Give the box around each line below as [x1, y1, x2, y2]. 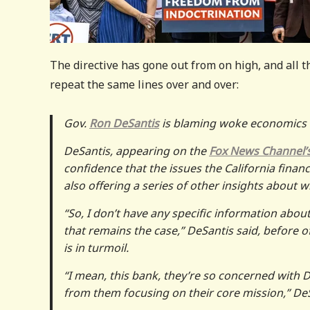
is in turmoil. [64, 239, 129, 255]
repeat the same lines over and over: [50, 76, 239, 92]
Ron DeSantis [89, 115, 159, 131]
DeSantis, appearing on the [64, 143, 209, 158]
